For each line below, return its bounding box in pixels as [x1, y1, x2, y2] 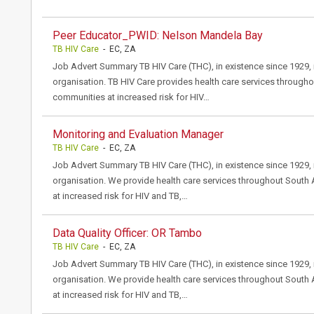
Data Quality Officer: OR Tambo [53, 226, 202, 240]
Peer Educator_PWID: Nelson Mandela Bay [53, 29, 263, 42]
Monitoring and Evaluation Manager [53, 128, 224, 141]
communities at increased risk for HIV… [53, 92, 210, 102]
